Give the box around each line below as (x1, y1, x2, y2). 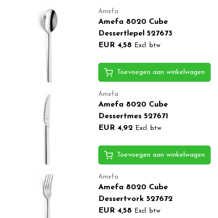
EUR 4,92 (98, 124, 133, 132)
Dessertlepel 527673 (98, 29, 172, 37)
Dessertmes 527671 (98, 112, 168, 120)
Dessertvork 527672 (98, 195, 173, 203)
